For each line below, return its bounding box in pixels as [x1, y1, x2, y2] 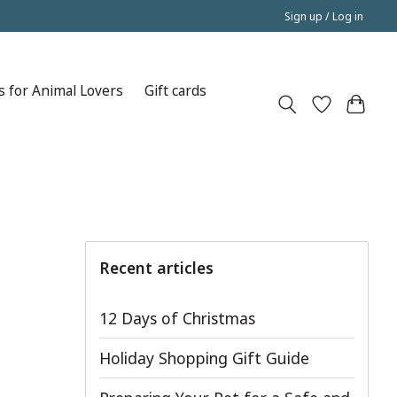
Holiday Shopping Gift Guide [99, 346, 309, 369]
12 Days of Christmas [99, 307, 255, 329]
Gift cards [144, 82, 206, 101]
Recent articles [99, 256, 214, 278]
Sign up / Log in [284, 8, 364, 24]
